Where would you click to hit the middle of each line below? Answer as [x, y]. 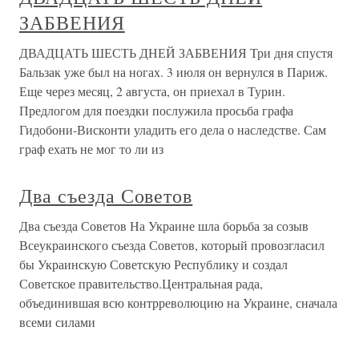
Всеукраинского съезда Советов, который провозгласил [172, 245]
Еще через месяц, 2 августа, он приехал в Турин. [152, 91]
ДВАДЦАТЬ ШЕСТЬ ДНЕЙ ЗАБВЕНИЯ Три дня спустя [176, 52]
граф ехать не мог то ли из [91, 149]
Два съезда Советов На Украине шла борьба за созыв [164, 226]
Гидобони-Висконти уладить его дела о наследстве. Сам [173, 129]
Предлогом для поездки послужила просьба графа [156, 110]
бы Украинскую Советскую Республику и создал [153, 264]
